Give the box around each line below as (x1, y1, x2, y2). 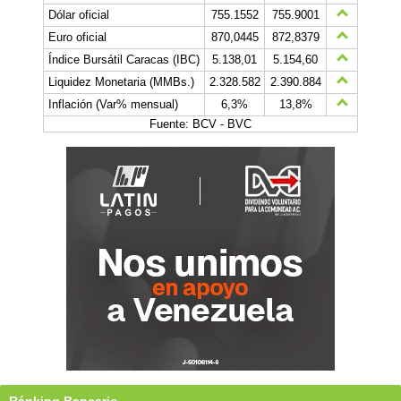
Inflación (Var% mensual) (48, 98, 178, 112)
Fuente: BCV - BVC (149, 117, 252, 132)
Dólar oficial (48, 8, 109, 22)
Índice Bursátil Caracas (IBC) (48, 53, 200, 67)
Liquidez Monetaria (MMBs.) (48, 75, 194, 90)
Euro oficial (48, 30, 107, 45)
